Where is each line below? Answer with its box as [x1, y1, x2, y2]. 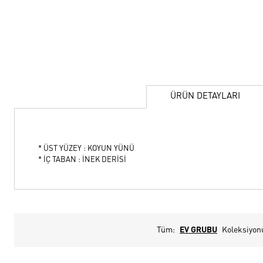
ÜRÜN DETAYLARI [170, 92, 240, 101]
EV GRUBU [180, 225, 217, 234]
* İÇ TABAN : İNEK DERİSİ [38, 156, 126, 164]
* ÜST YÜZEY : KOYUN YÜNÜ [38, 144, 134, 153]
